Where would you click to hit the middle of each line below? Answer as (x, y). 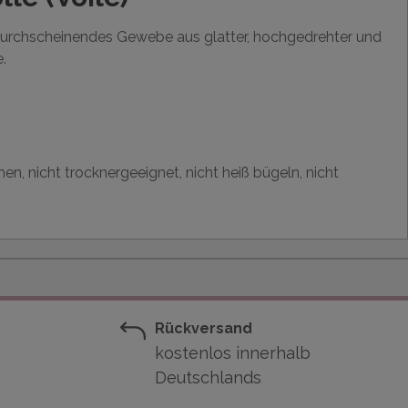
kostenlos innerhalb (233, 353)
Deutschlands (208, 378)
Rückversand (204, 328)
